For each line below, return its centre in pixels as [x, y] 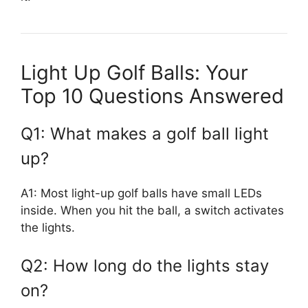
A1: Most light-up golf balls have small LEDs [141, 193]
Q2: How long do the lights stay [145, 266]
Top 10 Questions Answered [152, 96]
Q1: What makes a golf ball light [145, 133]
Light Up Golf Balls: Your [134, 72]
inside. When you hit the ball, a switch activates [152, 210]
